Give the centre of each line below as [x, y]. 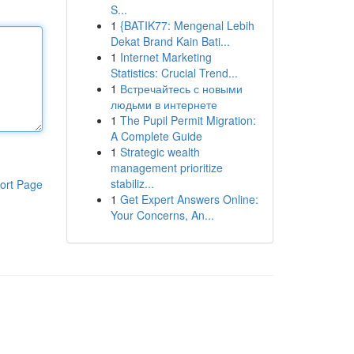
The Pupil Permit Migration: [188, 120]
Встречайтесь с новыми [181, 88]
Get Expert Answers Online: [189, 199]
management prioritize [166, 168]
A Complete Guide [156, 136]
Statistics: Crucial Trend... [174, 73]
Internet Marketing [166, 57]
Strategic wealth [160, 152]
